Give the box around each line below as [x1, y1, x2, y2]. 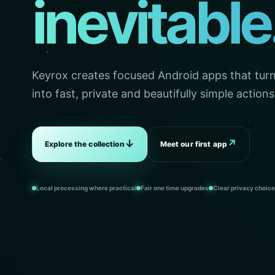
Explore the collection [45, 139, 125, 149]
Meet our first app [160, 139, 227, 149]
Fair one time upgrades [141, 184, 209, 192]
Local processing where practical [36, 184, 136, 192]
